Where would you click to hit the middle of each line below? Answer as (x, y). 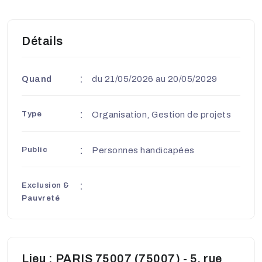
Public (35, 149)
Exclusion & (46, 185)
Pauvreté (41, 198)
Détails (42, 41)
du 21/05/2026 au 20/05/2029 (155, 79)
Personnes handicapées (143, 150)
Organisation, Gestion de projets (161, 114)
